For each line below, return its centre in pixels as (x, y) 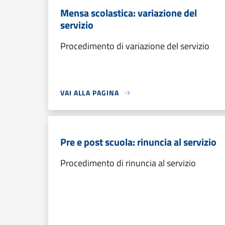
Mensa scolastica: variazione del (129, 13)
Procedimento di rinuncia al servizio (128, 163)
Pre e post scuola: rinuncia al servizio (138, 142)
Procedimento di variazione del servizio (135, 46)
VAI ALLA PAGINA (90, 93)
